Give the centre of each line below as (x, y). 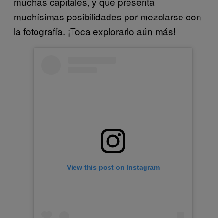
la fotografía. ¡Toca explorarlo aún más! (95, 31)
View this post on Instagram (113, 168)
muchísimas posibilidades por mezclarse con (108, 16)
